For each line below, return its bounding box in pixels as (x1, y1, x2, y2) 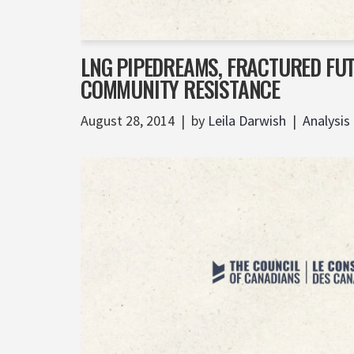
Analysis (303, 111, 350, 130)
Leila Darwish (208, 111, 286, 130)
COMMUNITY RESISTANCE (81, 73, 281, 106)
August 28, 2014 (81, 111, 175, 130)
